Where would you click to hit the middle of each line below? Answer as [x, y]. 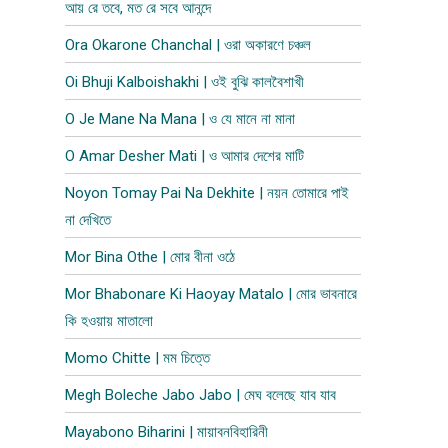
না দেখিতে [88, 220]
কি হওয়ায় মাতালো [109, 321]
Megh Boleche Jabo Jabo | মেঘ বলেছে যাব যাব [201, 395]
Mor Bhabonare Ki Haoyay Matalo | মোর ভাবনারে [211, 294]
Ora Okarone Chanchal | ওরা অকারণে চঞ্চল [188, 45]
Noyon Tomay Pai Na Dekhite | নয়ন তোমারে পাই [207, 193]
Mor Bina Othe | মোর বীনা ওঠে [150, 257]
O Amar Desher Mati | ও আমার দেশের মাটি [185, 156]
